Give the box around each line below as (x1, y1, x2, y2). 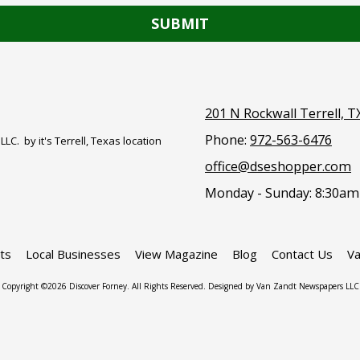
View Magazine (134, 246, 218, 262)
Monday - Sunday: (205, 184, 312, 202)
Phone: (205, 131, 250, 149)
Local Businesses (25, 246, 121, 262)
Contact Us (271, 246, 333, 262)
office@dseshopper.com (205, 157, 351, 175)
